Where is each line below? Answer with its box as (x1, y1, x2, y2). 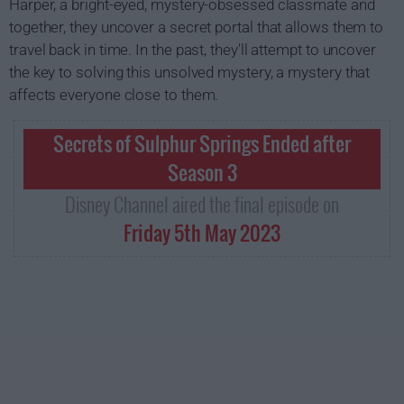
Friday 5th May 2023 (124, 218, 280, 247)
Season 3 (167, 158, 237, 187)
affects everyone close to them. (9, 86, 219, 104)
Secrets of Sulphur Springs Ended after (53, 129, 351, 158)
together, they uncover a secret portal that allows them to (9, 18, 384, 36)
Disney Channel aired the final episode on (65, 189, 339, 218)
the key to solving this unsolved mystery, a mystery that (9, 63, 371, 81)
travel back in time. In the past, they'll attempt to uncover (9, 41, 376, 59)
